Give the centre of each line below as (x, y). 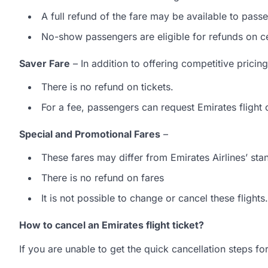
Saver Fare (45, 64)
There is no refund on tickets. (107, 87)
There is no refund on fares (103, 178)
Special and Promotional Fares (90, 134)
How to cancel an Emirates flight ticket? (112, 225)
